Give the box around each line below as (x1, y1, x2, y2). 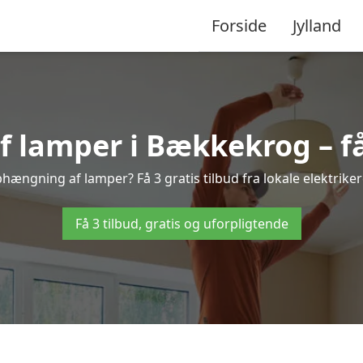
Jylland (293, 14, 341, 36)
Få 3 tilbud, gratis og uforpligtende (75, 215, 288, 233)
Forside (211, 14, 267, 36)
